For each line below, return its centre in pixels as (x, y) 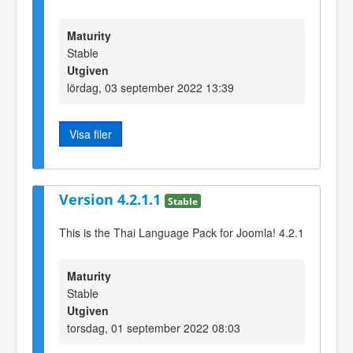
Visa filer (91, 134)
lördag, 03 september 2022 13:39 (150, 88)
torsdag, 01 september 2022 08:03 (154, 327)
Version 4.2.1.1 (112, 199)
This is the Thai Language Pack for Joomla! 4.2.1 (182, 233)
